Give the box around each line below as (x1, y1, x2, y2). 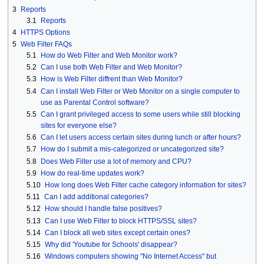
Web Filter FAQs (20, 40, 72, 49)
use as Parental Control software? (40, 98, 149, 107)
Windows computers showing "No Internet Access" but (44, 252, 216, 261)
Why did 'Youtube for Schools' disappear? (44, 240, 177, 249)
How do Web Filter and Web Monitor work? (40, 51, 177, 60)
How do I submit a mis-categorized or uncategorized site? (40, 145, 224, 154)
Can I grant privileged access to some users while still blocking (40, 110, 240, 118)
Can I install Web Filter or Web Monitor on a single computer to (40, 87, 240, 95)
